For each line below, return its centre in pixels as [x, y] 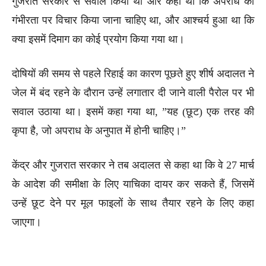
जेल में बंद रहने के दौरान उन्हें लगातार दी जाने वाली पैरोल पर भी [133, 92]
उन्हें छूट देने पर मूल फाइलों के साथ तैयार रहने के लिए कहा [133, 203]
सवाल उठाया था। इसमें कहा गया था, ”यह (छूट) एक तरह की [133, 111]
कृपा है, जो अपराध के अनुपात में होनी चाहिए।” [99, 130]
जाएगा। [27, 222]
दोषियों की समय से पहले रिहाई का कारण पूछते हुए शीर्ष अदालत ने [133, 73]
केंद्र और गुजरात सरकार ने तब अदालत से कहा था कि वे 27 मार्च [133, 165]
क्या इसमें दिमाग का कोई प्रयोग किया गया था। [98, 39]
